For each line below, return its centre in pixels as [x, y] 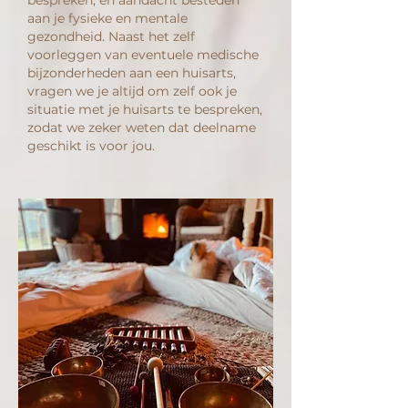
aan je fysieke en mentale [107, 18]
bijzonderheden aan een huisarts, [132, 72]
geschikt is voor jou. [93, 145]
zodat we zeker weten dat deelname [142, 127]
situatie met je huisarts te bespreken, [145, 109]
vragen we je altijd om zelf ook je [132, 91]
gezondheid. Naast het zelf [111, 36]
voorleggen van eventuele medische [143, 54]
